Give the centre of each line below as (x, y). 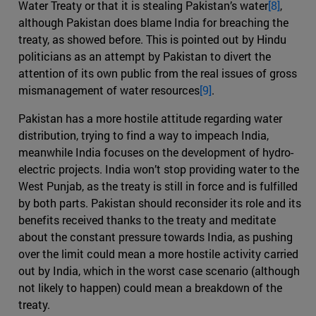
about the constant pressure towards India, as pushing (156, 236)
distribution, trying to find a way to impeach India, (144, 135)
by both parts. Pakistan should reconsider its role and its (160, 202)
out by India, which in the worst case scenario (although (159, 270)
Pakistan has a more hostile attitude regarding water (150, 118)
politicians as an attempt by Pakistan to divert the (145, 56)
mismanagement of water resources (109, 90)
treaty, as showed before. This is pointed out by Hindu (152, 39)
